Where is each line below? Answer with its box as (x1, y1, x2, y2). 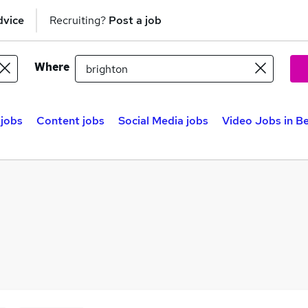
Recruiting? (49, 12, 109, 27)
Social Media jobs (118, 113, 208, 128)
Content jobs (36, 113, 104, 128)
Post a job (109, 12, 162, 27)
